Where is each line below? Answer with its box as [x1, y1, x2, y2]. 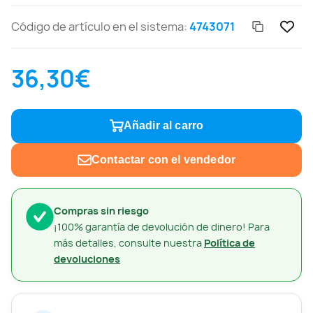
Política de [204, 236, 255, 250]
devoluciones [54, 252, 120, 266]
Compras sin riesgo [54, 204, 149, 218]
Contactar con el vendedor [92, 153, 235, 166]
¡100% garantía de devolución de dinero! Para [54, 220, 270, 234]
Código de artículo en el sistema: [11, 18, 189, 34]
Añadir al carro [123, 119, 204, 132]
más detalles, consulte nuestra [54, 236, 204, 250]
